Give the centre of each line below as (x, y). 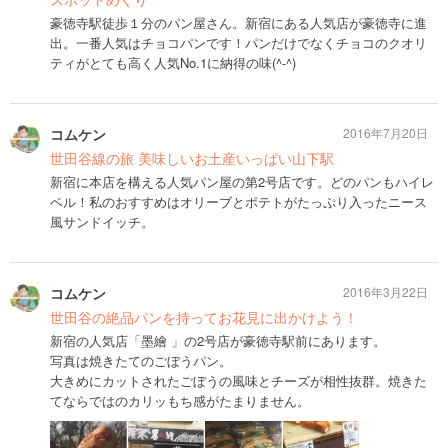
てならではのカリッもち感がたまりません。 (180, 400)
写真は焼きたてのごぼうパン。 (141, 360)
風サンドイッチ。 (102, 221)
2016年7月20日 (385, 132)
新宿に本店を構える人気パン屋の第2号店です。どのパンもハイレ (242, 181)
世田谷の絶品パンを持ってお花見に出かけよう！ (204, 316)
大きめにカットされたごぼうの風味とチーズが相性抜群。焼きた (238, 380)
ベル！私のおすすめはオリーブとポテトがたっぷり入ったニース (238, 201)
